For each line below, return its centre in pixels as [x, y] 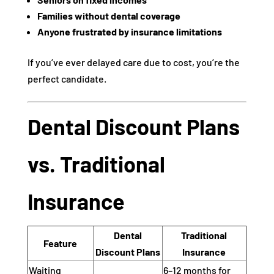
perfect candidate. [67, 79]
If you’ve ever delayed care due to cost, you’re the [133, 62]
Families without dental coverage [109, 16]
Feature [61, 243]
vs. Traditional [96, 164]
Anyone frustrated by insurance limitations [129, 31]
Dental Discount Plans [133, 126]
